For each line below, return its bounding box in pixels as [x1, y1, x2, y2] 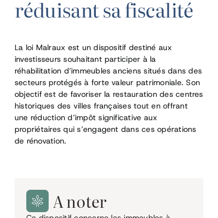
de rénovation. [14, 135, 67, 146]
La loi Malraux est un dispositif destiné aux [14, 42, 172, 53]
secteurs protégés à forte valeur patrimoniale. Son [14, 77, 200, 88]
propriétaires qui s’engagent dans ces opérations [14, 124, 197, 134]
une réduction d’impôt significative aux [14, 112, 158, 123]
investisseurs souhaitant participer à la [14, 54, 156, 64]
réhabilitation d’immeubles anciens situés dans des [14, 65, 202, 76]
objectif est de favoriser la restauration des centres [14, 89, 203, 99]
